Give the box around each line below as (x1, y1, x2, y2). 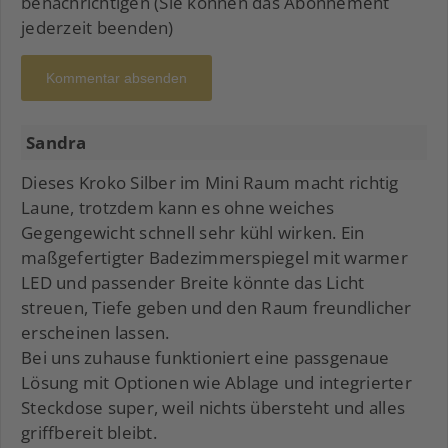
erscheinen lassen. (21, 321, 170, 345)
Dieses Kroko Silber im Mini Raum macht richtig (21, 171, 399, 195)
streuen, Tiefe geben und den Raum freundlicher (21, 296, 412, 320)
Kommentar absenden (46, 70, 187, 87)
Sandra (26, 131, 87, 155)
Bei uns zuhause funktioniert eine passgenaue (21, 346, 389, 370)
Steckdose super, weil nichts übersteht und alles (21, 396, 405, 420)
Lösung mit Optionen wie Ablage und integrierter (21, 371, 412, 395)
